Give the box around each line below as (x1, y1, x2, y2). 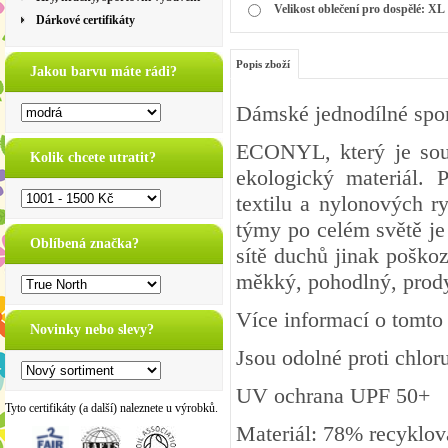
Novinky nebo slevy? (30, 322, 154, 337)
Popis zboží (236, 58, 290, 71)
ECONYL (236, 139, 325, 165)
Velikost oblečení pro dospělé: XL (274, 2, 445, 17)
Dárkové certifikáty (36, 13, 135, 27)
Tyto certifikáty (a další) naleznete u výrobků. (5, 401, 218, 415)
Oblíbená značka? (30, 236, 139, 251)
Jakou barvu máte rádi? (30, 64, 177, 79)
